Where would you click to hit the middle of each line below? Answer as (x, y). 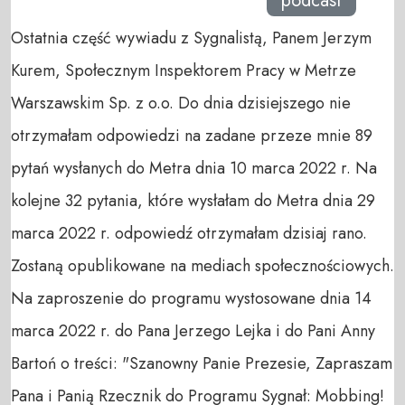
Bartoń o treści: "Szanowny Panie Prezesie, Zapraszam (202, 364)
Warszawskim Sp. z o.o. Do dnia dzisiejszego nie (181, 104)
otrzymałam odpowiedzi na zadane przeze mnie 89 (192, 136)
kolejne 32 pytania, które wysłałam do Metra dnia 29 (193, 201)
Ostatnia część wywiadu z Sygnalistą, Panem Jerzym (191, 38)
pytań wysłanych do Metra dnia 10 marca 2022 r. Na (194, 169)
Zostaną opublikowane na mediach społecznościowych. (202, 266)
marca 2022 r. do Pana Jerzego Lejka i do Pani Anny (193, 331)
